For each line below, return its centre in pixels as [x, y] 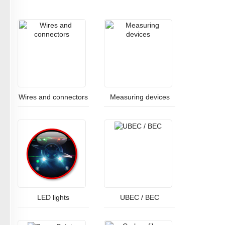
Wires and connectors [53, 97]
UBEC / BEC [140, 197]
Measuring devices [140, 97]
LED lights [53, 197]
